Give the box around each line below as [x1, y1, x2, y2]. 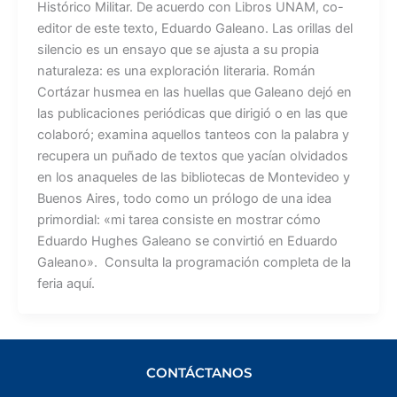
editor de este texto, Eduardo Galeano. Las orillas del [36, 20, 353, 37]
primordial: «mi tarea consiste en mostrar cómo [36, 212, 321, 229]
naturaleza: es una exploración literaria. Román [36, 63, 315, 80]
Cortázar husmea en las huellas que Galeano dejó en [36, 84, 352, 101]
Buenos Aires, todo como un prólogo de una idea [36, 191, 331, 207]
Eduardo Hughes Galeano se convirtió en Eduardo [36, 233, 338, 250]
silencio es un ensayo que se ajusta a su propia [36, 42, 319, 58]
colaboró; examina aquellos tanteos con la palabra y [36, 127, 349, 144]
